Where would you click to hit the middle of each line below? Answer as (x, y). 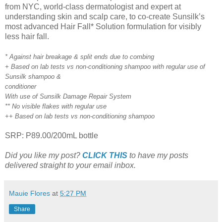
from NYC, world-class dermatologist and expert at (93, 6)
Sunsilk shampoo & (33, 76)
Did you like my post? (44, 155)
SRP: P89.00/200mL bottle (52, 135)
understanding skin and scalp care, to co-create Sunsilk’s (105, 16)
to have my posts (159, 155)
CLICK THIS (106, 155)
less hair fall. (27, 36)
